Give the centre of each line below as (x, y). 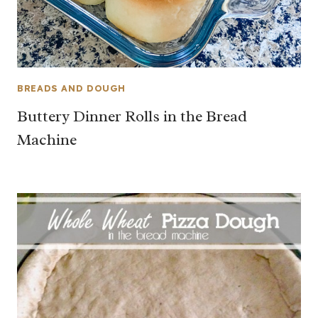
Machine (47, 140)
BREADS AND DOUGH (72, 88)
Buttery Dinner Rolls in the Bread (132, 117)
